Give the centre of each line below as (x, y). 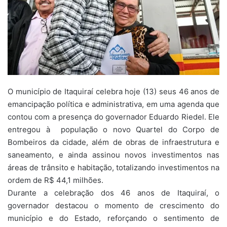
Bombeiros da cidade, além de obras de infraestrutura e (113, 142)
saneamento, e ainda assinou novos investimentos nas (113, 155)
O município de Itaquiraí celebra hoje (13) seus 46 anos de (113, 92)
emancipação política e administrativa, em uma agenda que (113, 104)
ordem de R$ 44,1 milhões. (55, 180)
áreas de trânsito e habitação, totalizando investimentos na (113, 168)
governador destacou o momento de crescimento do (113, 206)
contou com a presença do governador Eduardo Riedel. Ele (113, 117)
